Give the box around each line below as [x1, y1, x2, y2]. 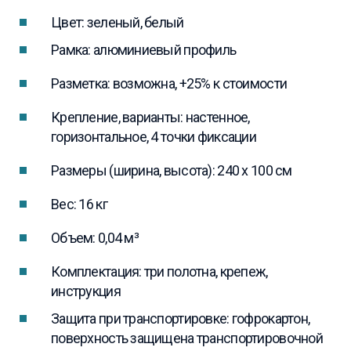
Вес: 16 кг [51, 196, 107, 213]
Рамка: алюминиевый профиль [51, 42, 237, 59]
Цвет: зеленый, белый [51, 14, 184, 31]
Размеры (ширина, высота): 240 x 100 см [51, 162, 292, 179]
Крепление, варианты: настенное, [51, 109, 250, 126]
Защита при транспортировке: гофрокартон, [51, 310, 310, 327]
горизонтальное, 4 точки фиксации [51, 128, 256, 146]
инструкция [51, 283, 121, 300]
